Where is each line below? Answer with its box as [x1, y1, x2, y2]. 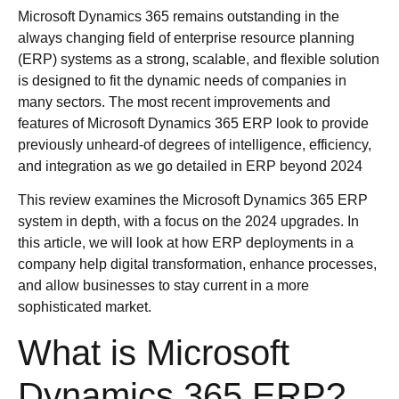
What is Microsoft [18, 332, 289, 372]
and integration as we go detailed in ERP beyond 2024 [18, 159, 366, 174]
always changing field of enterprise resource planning [18, 30, 354, 45]
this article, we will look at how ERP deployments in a [18, 235, 354, 251]
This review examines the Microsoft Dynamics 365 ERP [18, 192, 368, 208]
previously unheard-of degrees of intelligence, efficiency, [18, 137, 371, 152]
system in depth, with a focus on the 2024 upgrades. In [18, 214, 359, 230]
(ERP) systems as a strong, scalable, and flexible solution [18, 52, 379, 67]
